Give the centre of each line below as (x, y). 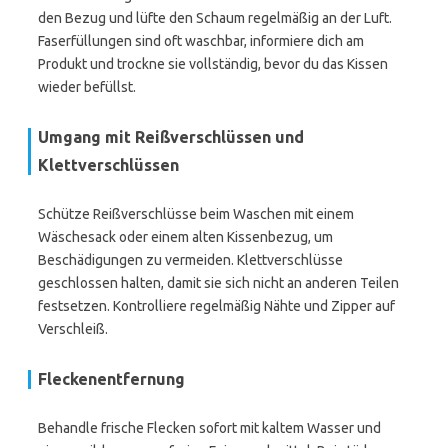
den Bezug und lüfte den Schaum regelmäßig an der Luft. (215, 18)
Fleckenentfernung (111, 379)
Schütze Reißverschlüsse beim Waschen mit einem (196, 214)
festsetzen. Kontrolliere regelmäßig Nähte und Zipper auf (216, 306)
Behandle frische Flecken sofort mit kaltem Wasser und (209, 428)
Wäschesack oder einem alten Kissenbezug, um (185, 237)
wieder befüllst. (87, 87)
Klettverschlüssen (108, 165)
